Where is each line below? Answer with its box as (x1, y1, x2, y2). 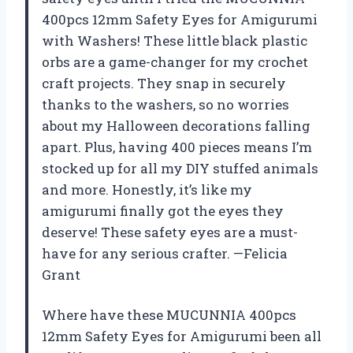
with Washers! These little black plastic (42, 31, 307, 50)
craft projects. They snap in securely (42, 73, 286, 92)
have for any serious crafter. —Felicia (42, 243, 288, 262)
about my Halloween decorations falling (42, 116, 310, 135)
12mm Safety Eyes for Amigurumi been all (42, 326, 321, 345)
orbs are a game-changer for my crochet (42, 52, 308, 71)
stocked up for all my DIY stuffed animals (42, 158, 318, 177)
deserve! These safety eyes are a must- (42, 222, 298, 241)
